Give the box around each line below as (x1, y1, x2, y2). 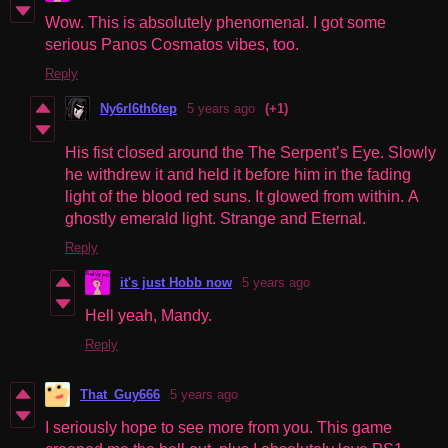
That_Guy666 (80, 386, 160, 402)
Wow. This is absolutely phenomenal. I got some (45, 13, 386, 31)
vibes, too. (223, 35, 299, 53)
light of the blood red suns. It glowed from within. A (65, 187, 418, 205)
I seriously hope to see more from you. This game (45, 418, 392, 436)
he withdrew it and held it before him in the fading (65, 165, 411, 183)
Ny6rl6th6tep (100, 100, 177, 116)
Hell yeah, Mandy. (85, 306, 212, 324)
